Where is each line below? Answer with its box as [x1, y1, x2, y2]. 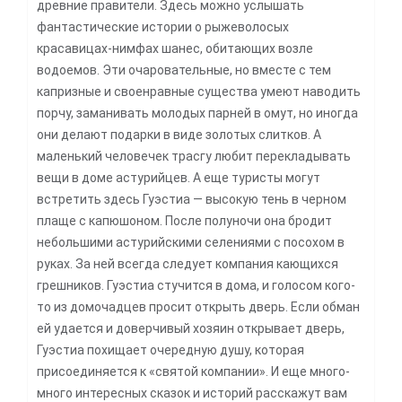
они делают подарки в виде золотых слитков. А [37, 127, 321, 142]
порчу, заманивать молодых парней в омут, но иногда [37, 105, 358, 120]
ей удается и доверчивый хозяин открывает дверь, [37, 320, 345, 336]
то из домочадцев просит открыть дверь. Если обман [37, 299, 360, 314]
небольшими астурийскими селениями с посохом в [37, 234, 345, 249]
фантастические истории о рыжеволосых [37, 19, 289, 34]
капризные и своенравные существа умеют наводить [37, 83, 361, 99]
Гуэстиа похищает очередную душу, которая [37, 342, 304, 357]
